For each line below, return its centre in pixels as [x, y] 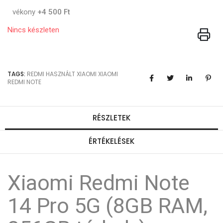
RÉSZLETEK [111, 117]
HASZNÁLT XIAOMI [71, 74]
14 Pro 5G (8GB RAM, [108, 205]
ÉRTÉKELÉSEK [111, 141]
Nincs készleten [33, 30]
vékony [25, 12]
